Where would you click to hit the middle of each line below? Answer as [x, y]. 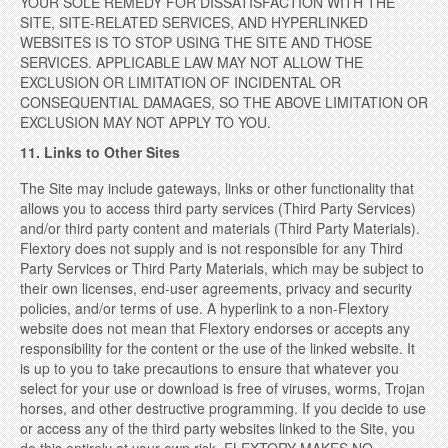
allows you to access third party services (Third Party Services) [218, 208]
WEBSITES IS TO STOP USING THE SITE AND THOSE [196, 42]
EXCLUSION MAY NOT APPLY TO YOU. [145, 122]
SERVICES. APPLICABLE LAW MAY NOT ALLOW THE [191, 62]
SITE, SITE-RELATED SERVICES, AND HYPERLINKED [194, 22]
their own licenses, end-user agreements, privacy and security [216, 288]
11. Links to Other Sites [100, 152]
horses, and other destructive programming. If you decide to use [223, 408]
